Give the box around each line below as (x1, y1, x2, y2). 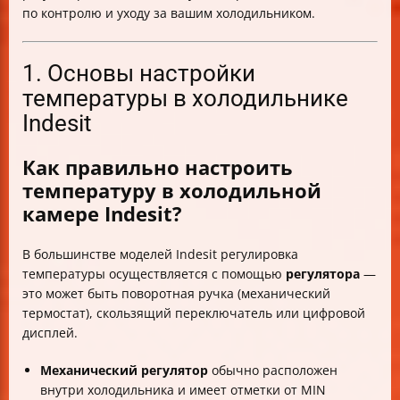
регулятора (286, 265, 360, 283)
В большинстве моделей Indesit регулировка (22, 246, 298, 263)
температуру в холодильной (22, 177, 321, 204)
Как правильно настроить (22, 154, 293, 181)
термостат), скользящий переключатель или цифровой (22, 304, 365, 322)
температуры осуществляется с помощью (22, 265, 286, 283)
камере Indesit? (22, 200, 182, 228)
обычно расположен (208, 362, 337, 379)
